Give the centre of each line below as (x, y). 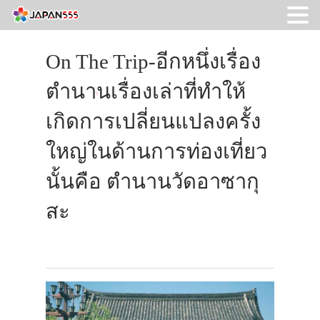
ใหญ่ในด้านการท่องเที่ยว (156, 151)
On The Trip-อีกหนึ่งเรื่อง (153, 61)
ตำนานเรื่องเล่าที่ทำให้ (146, 91)
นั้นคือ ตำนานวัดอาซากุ (152, 181)
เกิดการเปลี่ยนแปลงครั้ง (153, 121)
